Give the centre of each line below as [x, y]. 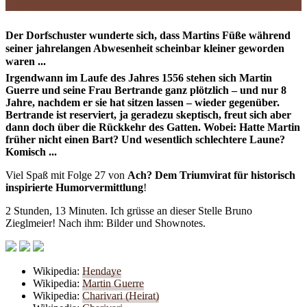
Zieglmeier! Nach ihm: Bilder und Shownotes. [106, 223]
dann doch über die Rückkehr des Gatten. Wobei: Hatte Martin [153, 127]
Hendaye [102, 271]
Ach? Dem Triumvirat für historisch [211, 175]
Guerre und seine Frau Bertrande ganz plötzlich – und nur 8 [146, 90]
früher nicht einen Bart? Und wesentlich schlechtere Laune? [145, 140]
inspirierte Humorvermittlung [74, 188]
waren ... [26, 61]
